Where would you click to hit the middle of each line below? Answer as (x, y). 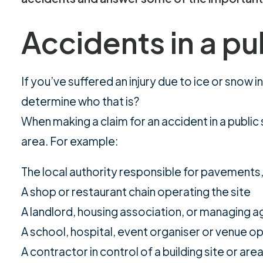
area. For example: (70, 141)
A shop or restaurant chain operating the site (136, 191)
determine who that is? (80, 101)
